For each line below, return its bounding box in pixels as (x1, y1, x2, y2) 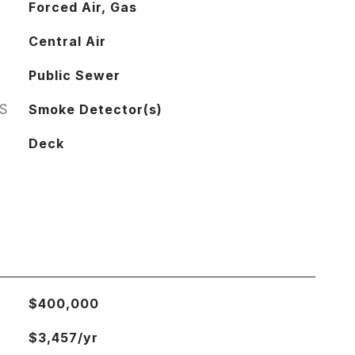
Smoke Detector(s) (28, 101, 162, 117)
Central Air (28, 33, 106, 49)
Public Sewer (28, 67, 120, 83)
